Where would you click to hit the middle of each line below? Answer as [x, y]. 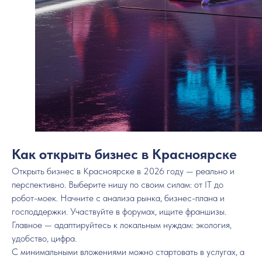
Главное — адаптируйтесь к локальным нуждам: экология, [122, 225]
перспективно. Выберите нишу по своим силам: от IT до [118, 185]
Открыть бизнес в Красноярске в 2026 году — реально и [123, 171]
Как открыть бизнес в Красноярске [124, 154]
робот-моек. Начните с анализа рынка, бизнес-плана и [118, 198]
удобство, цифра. [44, 238]
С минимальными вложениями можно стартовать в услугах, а [128, 252]
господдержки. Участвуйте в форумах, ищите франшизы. [119, 211]
